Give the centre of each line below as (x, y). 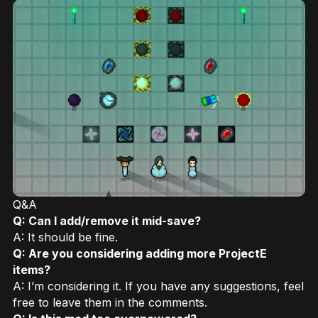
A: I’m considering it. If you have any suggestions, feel (158, 286)
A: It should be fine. (65, 237)
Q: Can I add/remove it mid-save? (107, 220)
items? (32, 269)
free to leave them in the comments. (110, 302)
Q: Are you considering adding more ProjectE (140, 253)
